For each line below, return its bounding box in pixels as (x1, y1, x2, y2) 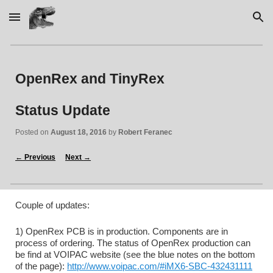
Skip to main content (10, 17, 96, 28)
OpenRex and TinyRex (15, 71, 165, 87)
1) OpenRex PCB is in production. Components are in (15, 226, 229, 236)
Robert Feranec (118, 128, 173, 136)
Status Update (15, 102, 111, 118)
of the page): (15, 261, 68, 271)
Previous (23, 153, 56, 161)
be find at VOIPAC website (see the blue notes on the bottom (15, 249, 256, 260)
